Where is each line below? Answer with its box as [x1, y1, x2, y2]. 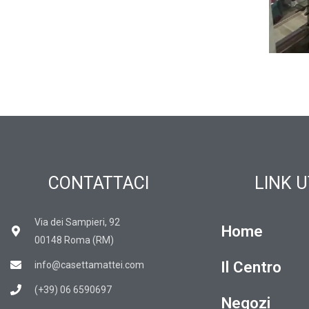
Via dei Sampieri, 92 [34, 217, 120, 228]
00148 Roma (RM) [34, 235, 114, 246]
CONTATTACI [48, 173, 149, 194]
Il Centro [221, 258, 281, 277]
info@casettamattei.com [34, 259, 144, 271]
